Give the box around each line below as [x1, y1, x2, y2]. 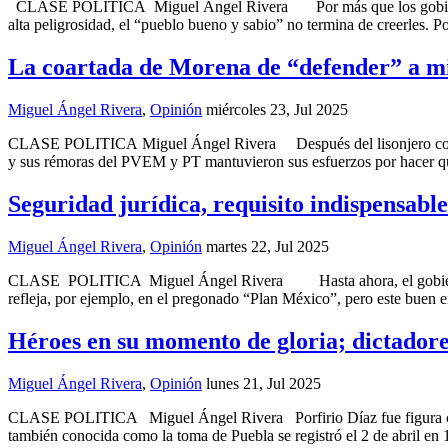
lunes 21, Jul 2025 [206, 374, 321, 392]
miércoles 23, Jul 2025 [206, 101, 348, 119]
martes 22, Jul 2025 [206, 238, 329, 256]
